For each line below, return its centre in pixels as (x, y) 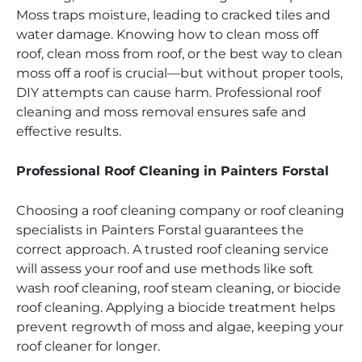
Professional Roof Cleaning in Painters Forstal (173, 171)
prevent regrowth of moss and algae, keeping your (180, 327)
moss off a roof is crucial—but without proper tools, (179, 74)
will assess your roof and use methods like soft (165, 269)
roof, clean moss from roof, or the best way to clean (179, 54)
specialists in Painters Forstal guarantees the (160, 230)
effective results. (69, 132)
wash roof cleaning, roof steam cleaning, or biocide (179, 288)
